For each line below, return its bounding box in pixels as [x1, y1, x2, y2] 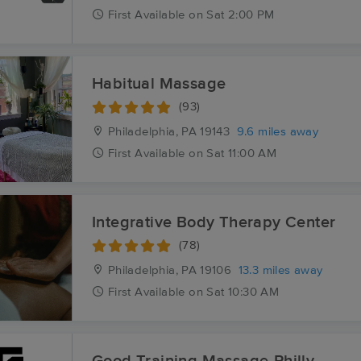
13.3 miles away [238, 264, 323, 276]
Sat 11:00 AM [206, 147, 277, 160]
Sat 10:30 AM [206, 286, 280, 298]
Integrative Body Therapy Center [92, 214, 336, 230]
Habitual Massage [92, 76, 226, 92]
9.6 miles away [236, 126, 319, 138]
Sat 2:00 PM [206, 9, 275, 21]
